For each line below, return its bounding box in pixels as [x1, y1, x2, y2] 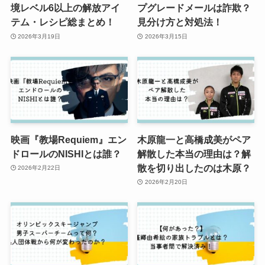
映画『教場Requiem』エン [10, 134, 127, 145]
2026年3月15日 [144, 33, 188, 40]
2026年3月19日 [18, 33, 61, 40]
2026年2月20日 [144, 179, 188, 186]
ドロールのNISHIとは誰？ [10, 148, 121, 159]
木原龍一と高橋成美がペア [137, 134, 251, 145]
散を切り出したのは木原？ [137, 162, 251, 173]
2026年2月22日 [18, 164, 61, 172]
